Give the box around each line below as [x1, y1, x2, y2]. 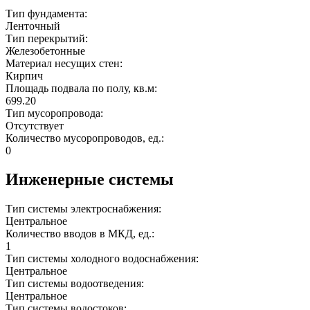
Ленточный [6, 19, 60, 32]
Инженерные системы [6, 170, 174, 189]
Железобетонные [6, 44, 85, 57]
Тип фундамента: [6, 7, 90, 19]
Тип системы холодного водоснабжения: [6, 253, 201, 265]
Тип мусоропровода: [6, 107, 106, 119]
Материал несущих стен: [6, 57, 125, 69]
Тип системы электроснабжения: [6, 203, 164, 215]
